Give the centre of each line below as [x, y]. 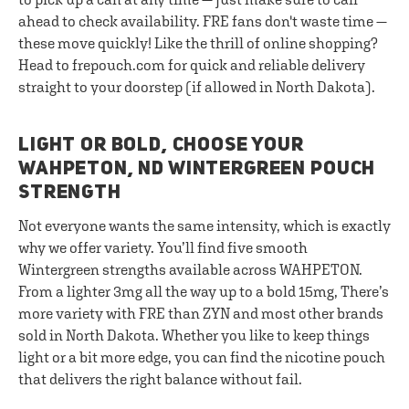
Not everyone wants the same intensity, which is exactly [204, 225]
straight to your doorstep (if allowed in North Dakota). [197, 87]
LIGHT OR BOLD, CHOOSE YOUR [161, 146]
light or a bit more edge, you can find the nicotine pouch [202, 357]
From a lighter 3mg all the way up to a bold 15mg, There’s [204, 291]
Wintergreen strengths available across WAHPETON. [190, 269]
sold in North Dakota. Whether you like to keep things [194, 335]
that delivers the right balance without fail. [160, 379]
